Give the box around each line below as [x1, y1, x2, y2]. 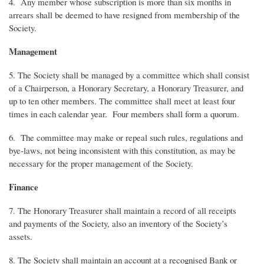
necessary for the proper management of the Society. [9, 157, 193, 170]
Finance [9, 180, 38, 194]
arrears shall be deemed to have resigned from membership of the [9, 9, 240, 21]
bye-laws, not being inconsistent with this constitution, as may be [9, 144, 236, 157]
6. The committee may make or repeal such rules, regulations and [9, 131, 243, 144]
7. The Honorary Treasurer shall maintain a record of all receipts [9, 204, 236, 217]
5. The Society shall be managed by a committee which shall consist [9, 69, 249, 81]
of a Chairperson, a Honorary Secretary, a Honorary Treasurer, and [9, 82, 243, 94]
